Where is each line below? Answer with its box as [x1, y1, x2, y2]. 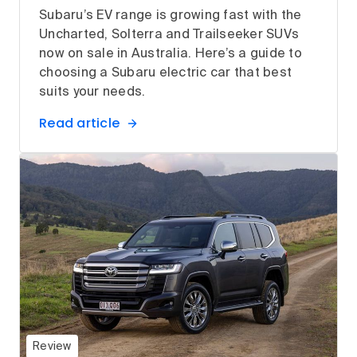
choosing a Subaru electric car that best [39, 67, 292, 80]
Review [33, 341, 72, 353]
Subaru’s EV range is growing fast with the [39, 10, 302, 23]
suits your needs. [39, 86, 146, 100]
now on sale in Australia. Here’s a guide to [39, 48, 302, 61]
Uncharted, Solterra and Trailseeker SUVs [39, 29, 299, 42]
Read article [39, 114, 120, 133]
